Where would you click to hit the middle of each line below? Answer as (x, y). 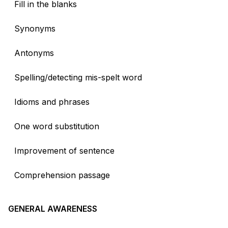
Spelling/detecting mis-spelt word (78, 77)
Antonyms (34, 53)
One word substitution (57, 126)
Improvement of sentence (64, 150)
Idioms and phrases (52, 102)
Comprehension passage (62, 175)
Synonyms (35, 28)
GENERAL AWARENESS (53, 208)
